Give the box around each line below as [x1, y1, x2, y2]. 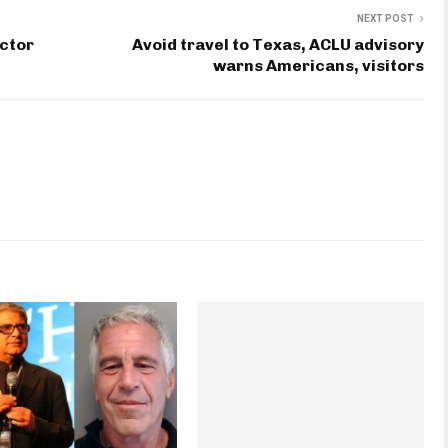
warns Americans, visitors [213, 56, 424, 76]
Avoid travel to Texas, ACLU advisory [132, 35, 424, 55]
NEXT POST [357, 13, 414, 25]
